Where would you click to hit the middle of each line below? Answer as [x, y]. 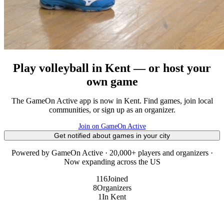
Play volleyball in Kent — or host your [112, 68]
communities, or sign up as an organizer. [112, 109]
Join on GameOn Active [112, 126]
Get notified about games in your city [112, 135]
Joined [118, 178]
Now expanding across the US [112, 161]
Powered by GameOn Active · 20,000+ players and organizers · [112, 152]
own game [112, 81]
